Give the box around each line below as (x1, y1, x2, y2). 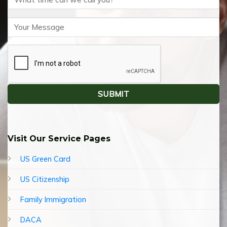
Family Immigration (20, 195, 86, 205)
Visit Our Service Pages (8, 134, 110, 144)
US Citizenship (20, 175, 69, 184)
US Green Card (20, 155, 70, 164)
